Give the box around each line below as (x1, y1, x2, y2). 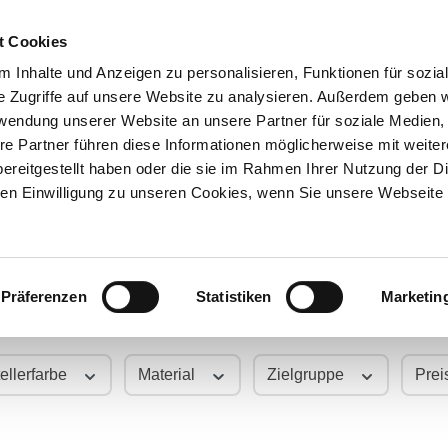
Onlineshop (172, 100, 260, 117)
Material (138, 366, 199, 383)
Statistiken (196, 287, 272, 305)
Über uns (50, 100, 120, 117)
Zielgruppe (266, 366, 348, 383)
